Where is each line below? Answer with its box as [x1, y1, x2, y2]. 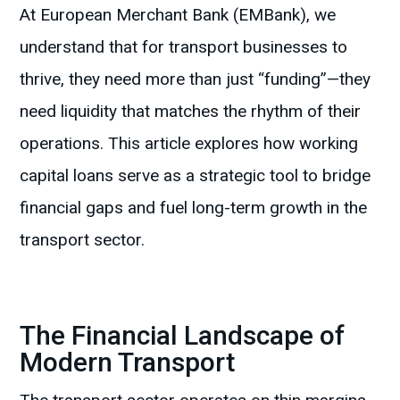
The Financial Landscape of [20, 320, 346, 352]
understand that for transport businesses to [20, 37, 348, 58]
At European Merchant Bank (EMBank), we [20, 4, 337, 26]
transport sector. [20, 229, 146, 251]
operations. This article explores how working [20, 133, 359, 154]
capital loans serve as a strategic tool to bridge [20, 165, 371, 187]
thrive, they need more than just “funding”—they [20, 69, 371, 90]
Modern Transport [20, 346, 236, 379]
